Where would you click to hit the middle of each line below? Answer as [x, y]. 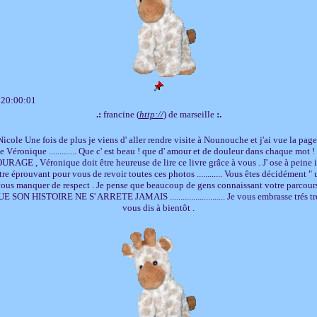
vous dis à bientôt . [158, 207]
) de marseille [190, 114]
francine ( [120, 114]
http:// [151, 114]
